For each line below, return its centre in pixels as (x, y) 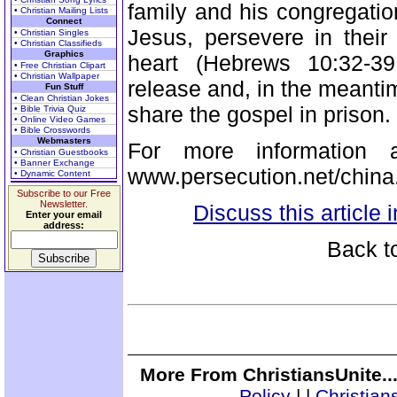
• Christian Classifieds (58, 43)
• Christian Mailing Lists (61, 10)
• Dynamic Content (52, 173)
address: (64, 225)
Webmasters (64, 140)
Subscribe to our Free (64, 193)
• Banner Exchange (54, 163)
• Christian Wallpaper (57, 76)
